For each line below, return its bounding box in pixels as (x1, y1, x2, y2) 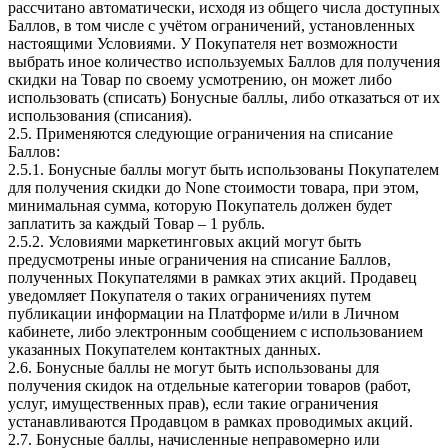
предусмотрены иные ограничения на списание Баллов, (8, 250, 391, 268)
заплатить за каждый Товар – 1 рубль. (8, 214, 265, 232)
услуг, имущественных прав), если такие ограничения (8, 394, 378, 412)
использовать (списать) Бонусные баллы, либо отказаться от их (8, 88, 440, 106)
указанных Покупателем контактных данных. (8, 340, 321, 358)
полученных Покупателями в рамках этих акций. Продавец (8, 268, 417, 286)
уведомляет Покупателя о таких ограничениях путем (8, 286, 371, 304)
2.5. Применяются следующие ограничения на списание (8, 124, 393, 142)
